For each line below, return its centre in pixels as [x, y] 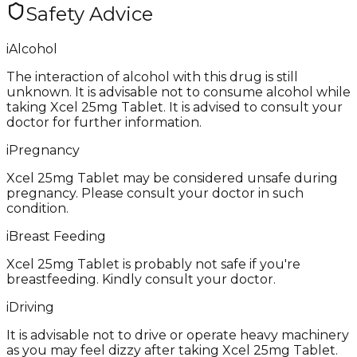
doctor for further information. [104, 122]
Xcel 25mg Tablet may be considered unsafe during [172, 178]
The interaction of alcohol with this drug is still [152, 76]
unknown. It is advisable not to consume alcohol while [178, 92]
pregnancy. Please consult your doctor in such [155, 193]
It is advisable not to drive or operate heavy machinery [178, 335]
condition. [37, 208]
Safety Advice [89, 14]
